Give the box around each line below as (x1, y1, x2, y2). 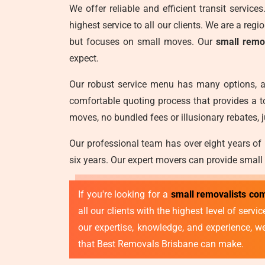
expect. (69, 53, 99, 64)
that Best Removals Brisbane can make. (78, 238, 244, 250)
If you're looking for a (78, 189, 171, 200)
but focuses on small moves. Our (69, 36, 216, 47)
